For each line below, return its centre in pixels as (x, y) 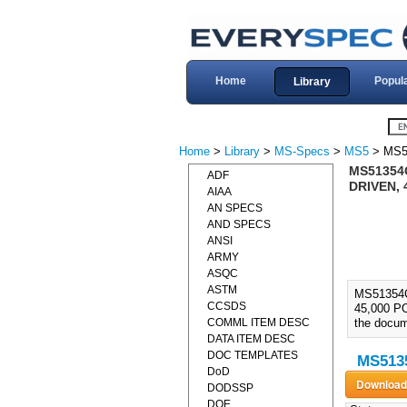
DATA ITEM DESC (251, 339)
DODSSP (230, 388)
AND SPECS (239, 224)
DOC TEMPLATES (253, 355)
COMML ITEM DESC (258, 323)
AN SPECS (235, 208)
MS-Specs (302, 151)
